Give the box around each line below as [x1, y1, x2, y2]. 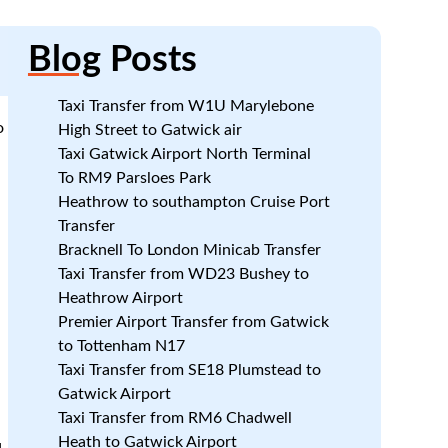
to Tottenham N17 [57, 338, 185, 354]
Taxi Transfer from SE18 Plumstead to [57, 362, 321, 378]
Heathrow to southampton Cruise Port [57, 194, 330, 210]
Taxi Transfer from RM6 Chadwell [57, 410, 292, 426]
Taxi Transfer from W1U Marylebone [57, 98, 314, 114]
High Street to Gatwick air [57, 122, 242, 138]
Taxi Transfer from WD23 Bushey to [57, 266, 309, 282]
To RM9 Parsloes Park [57, 170, 211, 186]
